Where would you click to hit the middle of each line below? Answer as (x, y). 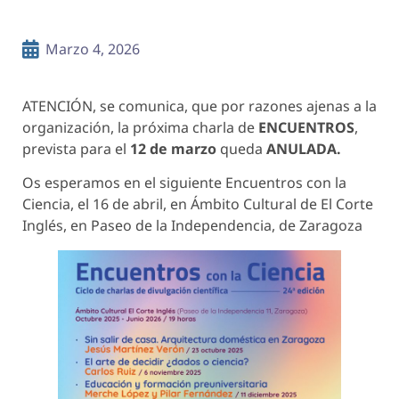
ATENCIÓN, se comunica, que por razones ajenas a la (199, 106)
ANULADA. (304, 149)
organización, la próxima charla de (140, 127)
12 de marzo (175, 149)
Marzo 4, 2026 (93, 49)
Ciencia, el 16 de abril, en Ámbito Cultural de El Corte (198, 204)
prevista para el (76, 149)
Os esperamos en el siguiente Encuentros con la (184, 183)
